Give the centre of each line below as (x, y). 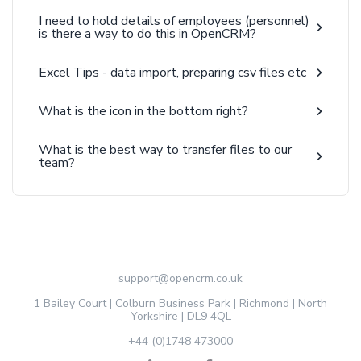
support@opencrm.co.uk (180, 278)
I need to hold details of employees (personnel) (174, 21)
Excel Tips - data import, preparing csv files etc (172, 73)
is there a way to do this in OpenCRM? (147, 34)
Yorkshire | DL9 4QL (180, 316)
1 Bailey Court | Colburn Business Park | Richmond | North (180, 303)
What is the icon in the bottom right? (143, 111)
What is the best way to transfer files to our (165, 150)
